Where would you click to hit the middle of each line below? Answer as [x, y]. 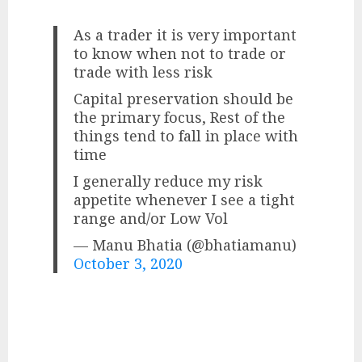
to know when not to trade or [180, 53]
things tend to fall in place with [186, 135]
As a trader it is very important [185, 34]
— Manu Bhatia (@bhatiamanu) [185, 244]
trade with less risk [143, 72]
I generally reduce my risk [168, 181]
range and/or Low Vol [151, 218]
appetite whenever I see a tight [185, 199]
